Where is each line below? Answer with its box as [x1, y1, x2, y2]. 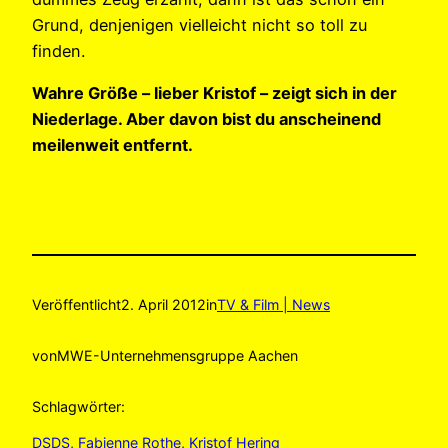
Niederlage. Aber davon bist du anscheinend [32, 108, 381, 129]
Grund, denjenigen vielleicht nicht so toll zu [32, 14, 367, 35]
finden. [32, 40, 85, 61]
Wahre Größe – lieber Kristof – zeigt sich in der [32, 82, 397, 103]
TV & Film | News [217, 296, 330, 314]
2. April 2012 [121, 296, 206, 314]
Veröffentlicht [32, 296, 121, 314]
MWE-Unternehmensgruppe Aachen [57, 347, 298, 365]
